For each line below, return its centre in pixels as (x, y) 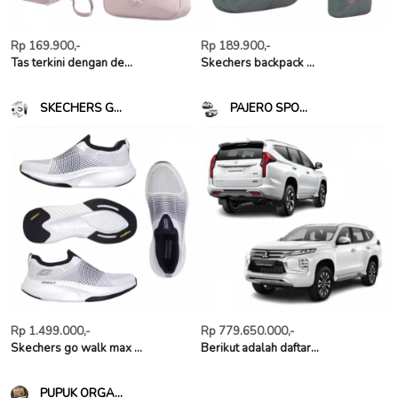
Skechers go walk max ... (76, 348)
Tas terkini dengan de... (72, 63)
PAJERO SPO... (269, 109)
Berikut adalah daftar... (260, 348)
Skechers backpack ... (258, 63)
